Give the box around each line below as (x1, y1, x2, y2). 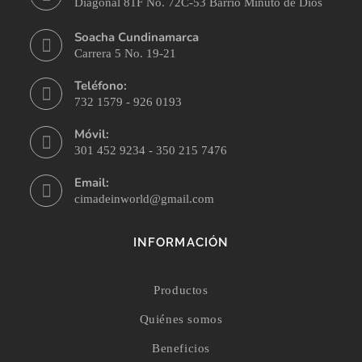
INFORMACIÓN (133, 234, 229, 250)
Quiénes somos (139, 312, 223, 326)
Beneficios (152, 341, 210, 355)
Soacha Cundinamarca (74, 28, 200, 45)
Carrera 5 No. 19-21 (74, 46, 177, 60)
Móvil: (74, 125, 110, 142)
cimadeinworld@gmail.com (74, 192, 215, 205)
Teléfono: (74, 77, 128, 94)
